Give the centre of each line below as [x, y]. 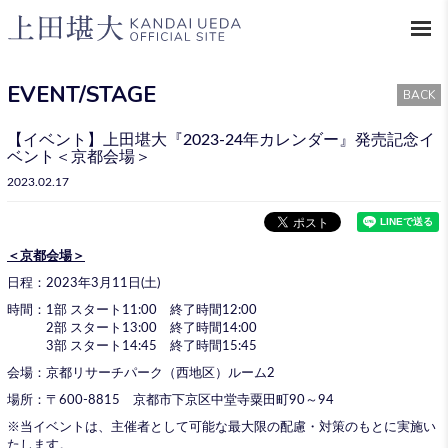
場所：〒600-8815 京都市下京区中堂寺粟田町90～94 [170, 400]
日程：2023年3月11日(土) [83, 283]
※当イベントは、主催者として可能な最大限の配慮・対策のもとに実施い [221, 427]
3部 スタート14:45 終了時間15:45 [132, 346]
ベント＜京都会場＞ [79, 157]
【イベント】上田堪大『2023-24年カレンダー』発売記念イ [221, 140]
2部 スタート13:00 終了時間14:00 [132, 328]
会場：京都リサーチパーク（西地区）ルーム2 [141, 373]
